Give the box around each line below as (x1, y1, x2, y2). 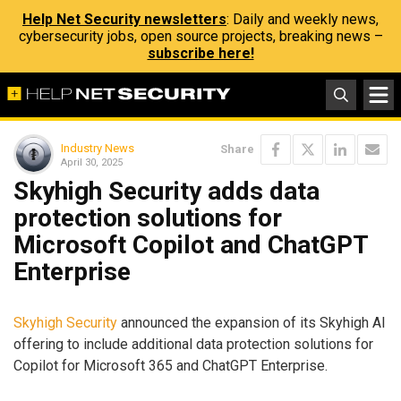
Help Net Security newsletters (22, 11, 226, 28)
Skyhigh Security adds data (13, 176, 320, 206)
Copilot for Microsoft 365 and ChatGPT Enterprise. (13, 356, 328, 374)
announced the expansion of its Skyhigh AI (117, 313, 386, 331)
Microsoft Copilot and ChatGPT (13, 230, 368, 260)
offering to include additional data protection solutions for (13, 335, 373, 353)
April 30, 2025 (61, 156, 123, 168)
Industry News (61, 141, 134, 155)
